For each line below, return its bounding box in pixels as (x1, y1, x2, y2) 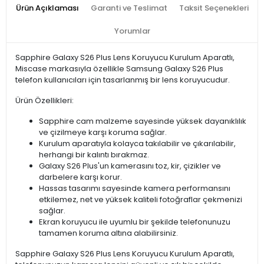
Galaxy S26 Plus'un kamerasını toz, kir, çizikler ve (39, 160, 221, 172)
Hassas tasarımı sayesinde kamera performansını (39, 183, 230, 194)
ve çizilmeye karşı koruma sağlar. (39, 127, 167, 138)
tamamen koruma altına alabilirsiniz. (39, 227, 178, 239)
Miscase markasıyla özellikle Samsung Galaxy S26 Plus (15, 63, 223, 75)
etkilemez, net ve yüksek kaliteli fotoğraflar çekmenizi (39, 194, 242, 206)
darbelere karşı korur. (39, 171, 122, 183)
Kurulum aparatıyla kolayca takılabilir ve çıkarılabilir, (39, 138, 236, 150)
